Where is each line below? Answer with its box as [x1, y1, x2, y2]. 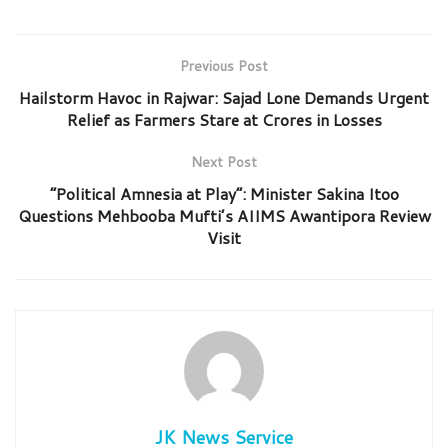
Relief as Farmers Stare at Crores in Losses [66, 107, 382, 131]
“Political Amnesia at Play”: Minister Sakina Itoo [49, 181, 399, 205]
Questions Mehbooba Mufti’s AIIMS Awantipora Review [17, 203, 431, 227]
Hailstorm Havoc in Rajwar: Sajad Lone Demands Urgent [19, 85, 429, 109]
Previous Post [180, 55, 268, 76]
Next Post [191, 151, 257, 172]
